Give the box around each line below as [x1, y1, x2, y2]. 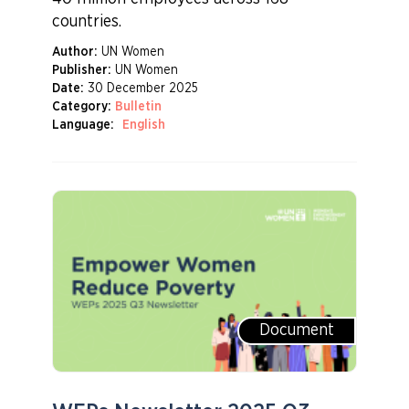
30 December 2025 [87, 82, 198, 95]
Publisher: [51, 64, 110, 77]
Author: [51, 46, 97, 58]
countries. [51, 14, 126, 30]
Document [259, 322, 335, 339]
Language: [51, 119, 113, 131]
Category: [51, 100, 110, 113]
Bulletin [114, 100, 162, 113]
